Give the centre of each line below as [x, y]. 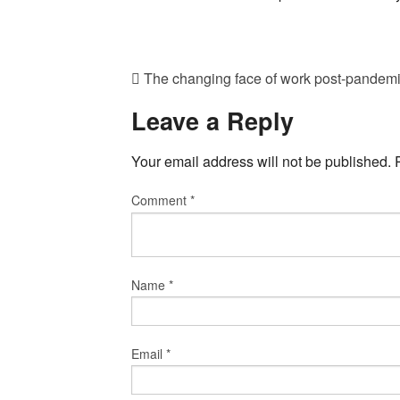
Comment [161, 200]
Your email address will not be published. [261, 161]
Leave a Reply [212, 121]
